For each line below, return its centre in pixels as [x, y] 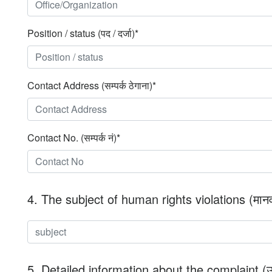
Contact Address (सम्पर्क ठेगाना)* [92, 85]
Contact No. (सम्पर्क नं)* [74, 137]
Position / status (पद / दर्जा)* [83, 33]
